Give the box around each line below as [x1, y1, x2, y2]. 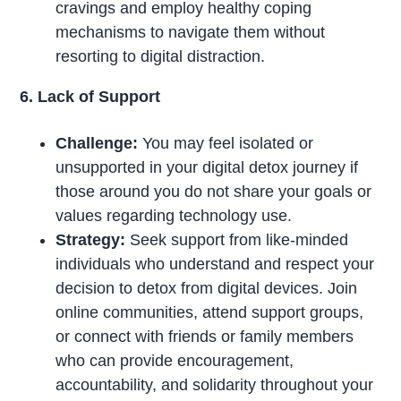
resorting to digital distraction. [55, 47, 266, 65]
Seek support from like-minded [125, 230, 349, 249]
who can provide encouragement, [55, 351, 294, 370]
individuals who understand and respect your [55, 254, 375, 273]
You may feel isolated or [138, 133, 314, 152]
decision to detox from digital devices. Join [55, 278, 358, 297]
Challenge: [55, 133, 139, 152]
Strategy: [55, 230, 126, 249]
